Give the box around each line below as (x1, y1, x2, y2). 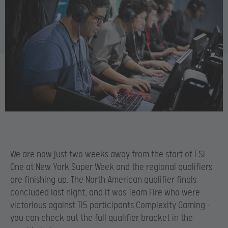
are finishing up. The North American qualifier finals (10, 174, 196, 185)
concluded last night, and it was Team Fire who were (10, 187, 200, 198)
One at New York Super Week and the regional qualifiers (10, 161, 212, 173)
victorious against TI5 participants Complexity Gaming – (10, 199, 211, 211)
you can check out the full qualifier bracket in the (10, 212, 193, 223)
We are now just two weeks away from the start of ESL (10, 149, 207, 160)
